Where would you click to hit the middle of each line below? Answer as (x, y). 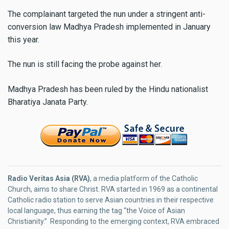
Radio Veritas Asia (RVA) (49, 179)
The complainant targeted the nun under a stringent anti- (107, 14)
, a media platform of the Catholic (144, 179)
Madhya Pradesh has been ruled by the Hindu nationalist (108, 89)
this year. (24, 39)
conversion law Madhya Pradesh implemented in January (109, 27)
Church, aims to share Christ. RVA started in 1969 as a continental (113, 189)
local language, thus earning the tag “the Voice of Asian (96, 211)
